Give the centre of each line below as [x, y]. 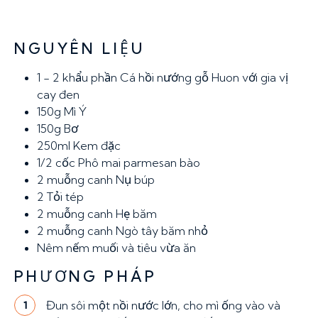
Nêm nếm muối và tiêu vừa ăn [116, 248]
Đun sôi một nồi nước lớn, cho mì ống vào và [163, 305]
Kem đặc [97, 146]
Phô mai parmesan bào [139, 163]
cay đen [58, 94]
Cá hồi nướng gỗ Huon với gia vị [204, 77]
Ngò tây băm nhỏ [162, 231]
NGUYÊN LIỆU [80, 48]
